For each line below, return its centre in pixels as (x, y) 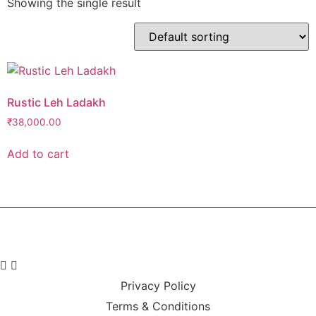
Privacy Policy (158, 285)
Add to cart (38, 153)
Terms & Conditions (158, 306)
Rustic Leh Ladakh (56, 102)
